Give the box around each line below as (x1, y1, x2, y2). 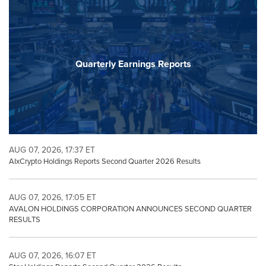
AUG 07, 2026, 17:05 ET (9, 191, 96, 204)
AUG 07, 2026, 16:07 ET (9, 249, 96, 262)
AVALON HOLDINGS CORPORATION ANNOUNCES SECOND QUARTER (9, 202, 252, 214)
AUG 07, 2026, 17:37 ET (9, 143, 95, 156)
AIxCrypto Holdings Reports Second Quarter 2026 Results (9, 155, 201, 167)
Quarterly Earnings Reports (75, 57, 191, 71)
